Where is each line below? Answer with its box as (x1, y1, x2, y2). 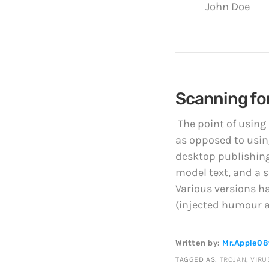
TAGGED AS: (175, 255, 220, 264)
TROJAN (219, 255, 247, 264)
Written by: (175, 238, 223, 248)
